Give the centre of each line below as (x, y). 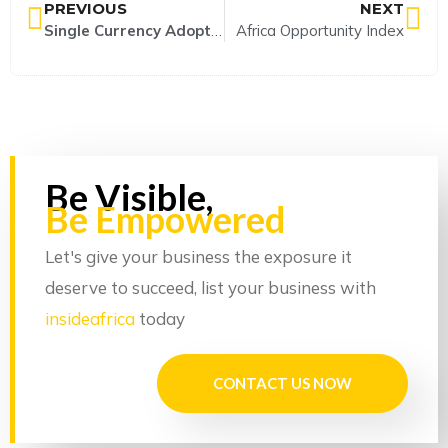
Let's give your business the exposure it (198, 257)
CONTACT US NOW (282, 383)
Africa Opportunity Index (320, 31)
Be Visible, (129, 197)
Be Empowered (165, 219)
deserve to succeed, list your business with (210, 288)
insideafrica (90, 319)
